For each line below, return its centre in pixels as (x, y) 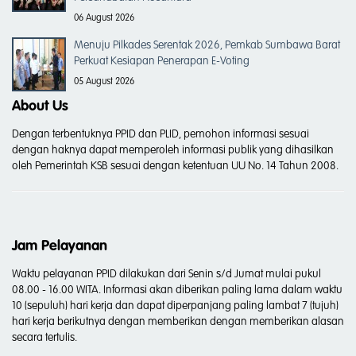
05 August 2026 (104, 81)
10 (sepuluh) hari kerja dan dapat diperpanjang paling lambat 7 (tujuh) (175, 306)
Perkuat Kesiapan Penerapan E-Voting (162, 61)
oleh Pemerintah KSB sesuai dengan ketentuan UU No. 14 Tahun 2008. (175, 166)
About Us (40, 106)
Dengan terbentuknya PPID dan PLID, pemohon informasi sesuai (161, 134)
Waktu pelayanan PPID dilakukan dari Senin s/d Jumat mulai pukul (166, 274)
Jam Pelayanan (60, 246)
